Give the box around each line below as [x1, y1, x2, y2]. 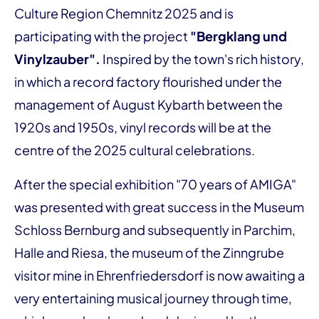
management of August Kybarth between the [14, 95, 283, 113]
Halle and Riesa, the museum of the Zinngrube [14, 244, 284, 261]
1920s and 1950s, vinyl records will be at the [14, 118, 271, 135]
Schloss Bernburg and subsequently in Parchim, [14, 221, 296, 238]
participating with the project [14, 27, 190, 44]
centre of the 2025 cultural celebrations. [14, 141, 255, 158]
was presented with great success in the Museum [14, 198, 304, 215]
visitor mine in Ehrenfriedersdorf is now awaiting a [14, 266, 305, 283]
